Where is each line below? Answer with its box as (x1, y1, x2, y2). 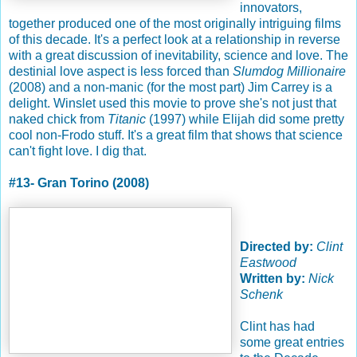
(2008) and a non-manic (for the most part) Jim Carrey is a (9, 80, 332, 94)
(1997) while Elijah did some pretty (149, 112, 344, 126)
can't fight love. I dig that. (9, 143, 147, 158)
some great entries (240, 335, 344, 349)
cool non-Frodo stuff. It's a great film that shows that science (9, 127, 343, 142)
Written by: (240, 271, 305, 285)
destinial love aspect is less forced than (9, 64, 233, 78)
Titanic (108, 112, 149, 126)
